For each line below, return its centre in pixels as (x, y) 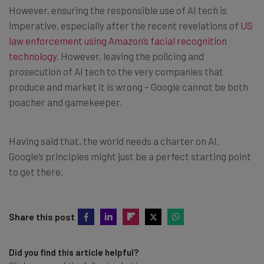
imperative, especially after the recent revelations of (125, 25)
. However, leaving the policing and (130, 56)
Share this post (42, 216)
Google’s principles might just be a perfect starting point (130, 156)
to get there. (36, 171)
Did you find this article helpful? (74, 252)
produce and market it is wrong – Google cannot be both (128, 86)
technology (33, 56)
